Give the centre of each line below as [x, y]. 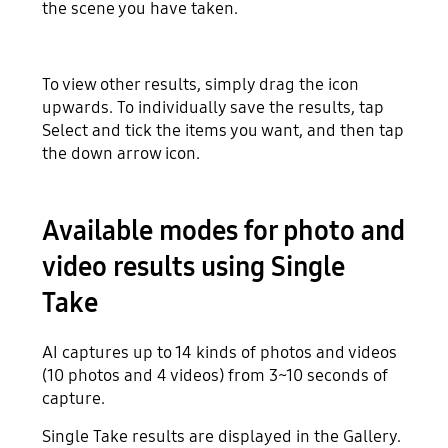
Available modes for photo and [224, 231]
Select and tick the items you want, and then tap [223, 131]
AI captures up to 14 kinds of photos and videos [220, 353]
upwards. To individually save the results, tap [213, 108]
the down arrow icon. [121, 154]
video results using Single [194, 267]
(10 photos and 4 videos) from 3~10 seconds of [215, 376]
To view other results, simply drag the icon [201, 85]
